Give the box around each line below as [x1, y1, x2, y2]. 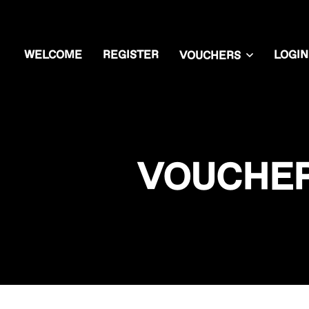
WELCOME [24, 48, 82, 62]
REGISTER [103, 48, 159, 62]
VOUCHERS [179, 48, 241, 63]
